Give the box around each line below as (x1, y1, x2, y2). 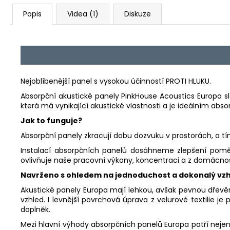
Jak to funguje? (21, 116, 82, 126)
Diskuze (124, 8, 151, 19)
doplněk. (21, 204, 50, 215)
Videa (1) (67, 8, 99, 19)
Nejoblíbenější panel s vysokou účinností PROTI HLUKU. (21, 76, 211, 87)
